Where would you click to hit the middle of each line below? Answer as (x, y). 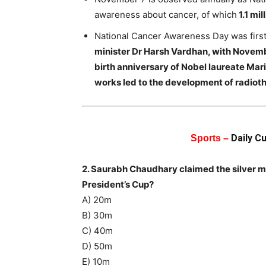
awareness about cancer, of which (166, 14)
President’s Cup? (118, 184)
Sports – (210, 138)
